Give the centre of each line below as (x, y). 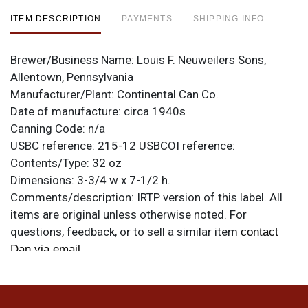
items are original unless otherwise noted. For (129, 214)
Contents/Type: (51, 163)
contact (260, 232)
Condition (38, 295)
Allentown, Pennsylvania (72, 77)
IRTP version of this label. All (210, 197)
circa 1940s (155, 111)
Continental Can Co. (168, 94)
